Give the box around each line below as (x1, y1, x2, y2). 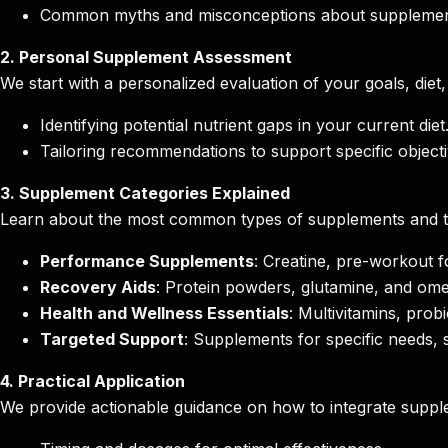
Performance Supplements (40, 251, 254, 272)
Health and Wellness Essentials (40, 303, 289, 324)
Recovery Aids (40, 277, 156, 298)
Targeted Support (40, 329, 184, 350)
